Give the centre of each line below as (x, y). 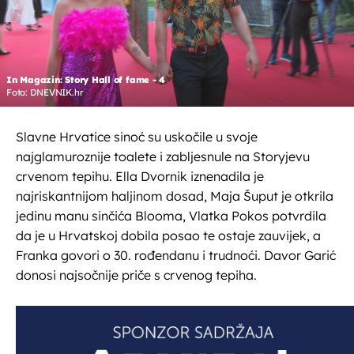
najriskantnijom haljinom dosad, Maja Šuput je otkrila (175, 196)
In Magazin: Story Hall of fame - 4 (86, 80)
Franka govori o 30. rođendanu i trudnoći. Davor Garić (176, 256)
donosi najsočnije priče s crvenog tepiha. (136, 275)
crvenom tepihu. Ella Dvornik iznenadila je (140, 177)
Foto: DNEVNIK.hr (45, 93)
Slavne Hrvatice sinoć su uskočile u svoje (137, 137)
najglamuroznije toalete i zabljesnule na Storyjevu (163, 157)
